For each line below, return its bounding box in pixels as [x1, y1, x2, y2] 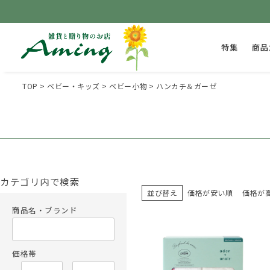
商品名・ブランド [12, 204, 77, 216]
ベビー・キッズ [47, 80, 100, 91]
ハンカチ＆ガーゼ [156, 80, 216, 91]
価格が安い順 [187, 187, 233, 198]
